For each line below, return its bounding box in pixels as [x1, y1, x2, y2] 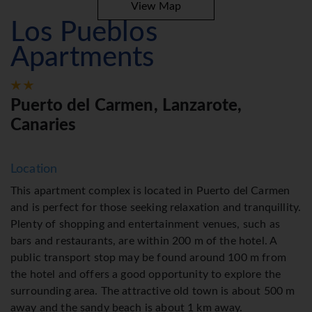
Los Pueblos [10, 19, 157, 47]
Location [10, 163, 58, 176]
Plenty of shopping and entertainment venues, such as [10, 219, 280, 231]
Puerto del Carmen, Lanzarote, [10, 97, 242, 115]
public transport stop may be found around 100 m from [10, 252, 286, 264]
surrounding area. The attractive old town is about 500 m [10, 286, 295, 297]
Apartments [10, 44, 155, 72]
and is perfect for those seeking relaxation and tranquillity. [10, 202, 302, 214]
